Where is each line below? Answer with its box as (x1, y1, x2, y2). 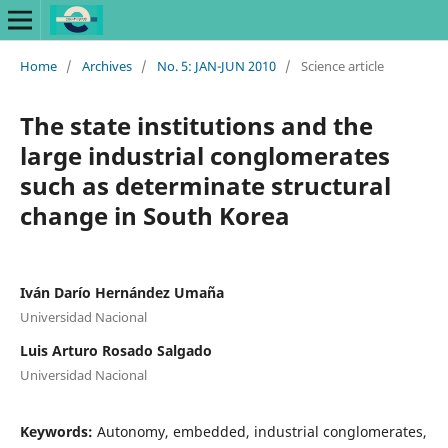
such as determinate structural (19, 168, 391, 202)
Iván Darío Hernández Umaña (19, 282, 224, 302)
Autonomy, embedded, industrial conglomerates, (96, 421, 427, 441)
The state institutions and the (19, 108, 373, 142)
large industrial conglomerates (19, 138, 390, 172)
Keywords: (19, 421, 97, 441)
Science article (300, 56, 384, 75)
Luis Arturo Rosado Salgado (19, 340, 212, 360)
